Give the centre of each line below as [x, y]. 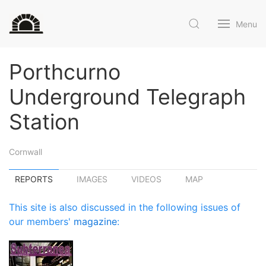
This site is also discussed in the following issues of [125, 207]
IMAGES [92, 179]
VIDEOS [146, 179]
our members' [41, 221]
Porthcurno [65, 72]
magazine [95, 221]
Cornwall [26, 152]
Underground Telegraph [127, 97]
